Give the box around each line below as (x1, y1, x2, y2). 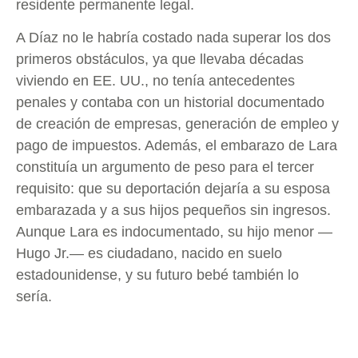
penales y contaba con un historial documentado (16, 94, 324, 111)
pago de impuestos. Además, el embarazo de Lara (16, 137, 337, 154)
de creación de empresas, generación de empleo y (16, 116, 339, 133)
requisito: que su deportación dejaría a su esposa (16, 181, 330, 197)
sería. (16, 288, 56, 305)
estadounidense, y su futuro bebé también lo (16, 267, 299, 284)
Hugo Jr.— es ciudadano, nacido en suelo (16, 245, 282, 262)
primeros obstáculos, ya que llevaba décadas (16, 51, 304, 68)
